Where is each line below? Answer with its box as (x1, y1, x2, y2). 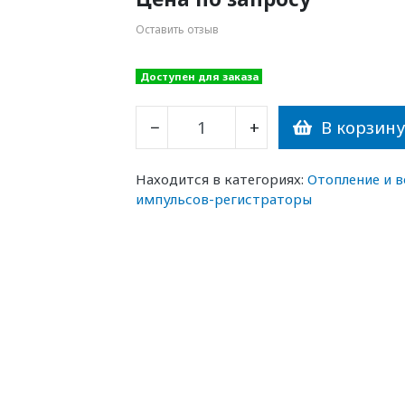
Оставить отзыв (136, 22, 220, 37)
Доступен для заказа (139, 70, 259, 83)
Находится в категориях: (136, 170, 305, 189)
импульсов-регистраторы (136, 190, 313, 209)
